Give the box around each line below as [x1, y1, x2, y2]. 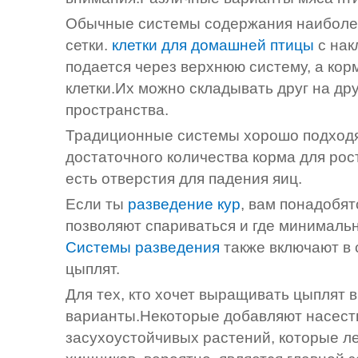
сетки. [66, 37, 108, 54]
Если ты [66, 196, 124, 213]
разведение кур [124, 196, 241, 213]
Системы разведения [66, 239, 224, 257]
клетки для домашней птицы [108, 37, 318, 54]
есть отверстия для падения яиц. [66, 170, 302, 188]
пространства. [66, 101, 169, 119]
